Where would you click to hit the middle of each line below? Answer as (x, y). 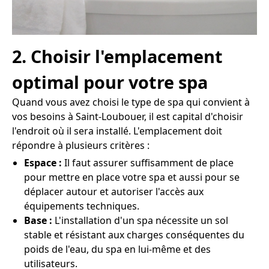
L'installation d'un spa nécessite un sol (140, 221)
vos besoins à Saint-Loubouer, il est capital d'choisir (128, 117)
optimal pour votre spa (110, 82)
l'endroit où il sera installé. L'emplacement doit (117, 131)
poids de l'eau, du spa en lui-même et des (117, 249)
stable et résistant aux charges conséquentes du (134, 235)
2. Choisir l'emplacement (117, 56)
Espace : (43, 163)
